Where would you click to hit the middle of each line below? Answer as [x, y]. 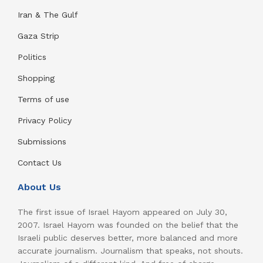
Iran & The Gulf [48, 15]
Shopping [36, 78]
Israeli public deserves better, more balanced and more [128, 238]
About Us [39, 187]
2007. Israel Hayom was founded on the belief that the [128, 225]
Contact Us [40, 163]
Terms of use [43, 100]
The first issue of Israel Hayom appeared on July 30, [122, 212]
